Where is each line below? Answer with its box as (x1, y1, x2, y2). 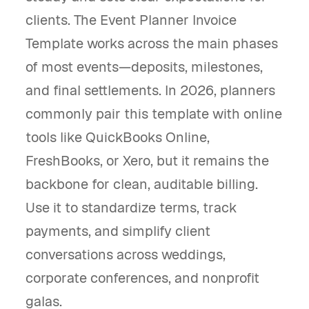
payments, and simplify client (26, 222, 210, 240)
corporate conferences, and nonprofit (26, 269, 259, 287)
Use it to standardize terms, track (26, 199, 237, 217)
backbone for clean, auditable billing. (26, 175, 258, 193)
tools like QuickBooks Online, (26, 128, 210, 146)
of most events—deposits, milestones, (26, 58, 263, 76)
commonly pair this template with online (26, 105, 282, 123)
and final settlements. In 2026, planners (26, 81, 275, 99)
